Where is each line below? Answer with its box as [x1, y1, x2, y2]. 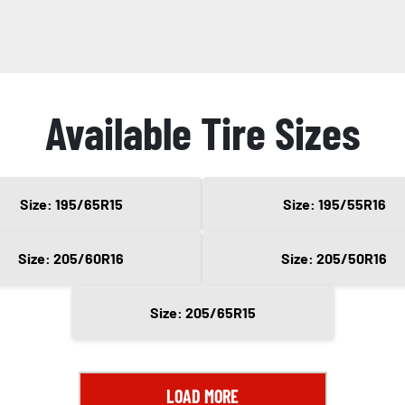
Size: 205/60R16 [18, 250, 124, 268]
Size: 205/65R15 [149, 304, 256, 322]
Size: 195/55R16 [282, 195, 386, 213]
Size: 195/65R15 [19, 195, 123, 213]
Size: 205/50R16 [281, 250, 387, 268]
